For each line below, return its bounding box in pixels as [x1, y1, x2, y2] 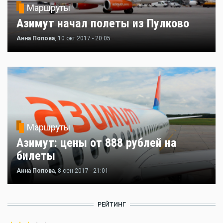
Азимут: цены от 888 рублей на [16, 136, 177, 150]
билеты [16, 149, 55, 163]
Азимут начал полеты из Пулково [16, 16, 189, 31]
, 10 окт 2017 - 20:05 [55, 35, 111, 42]
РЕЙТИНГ [97, 201, 126, 209]
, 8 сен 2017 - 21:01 [55, 167, 109, 175]
